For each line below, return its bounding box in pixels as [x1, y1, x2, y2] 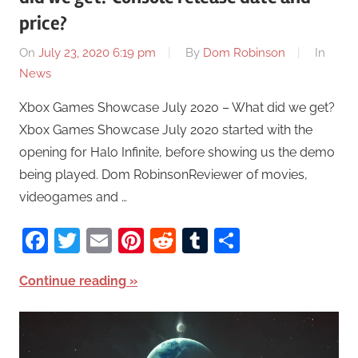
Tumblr [208, 225, 292, 256]
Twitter [80, 225, 161, 256]
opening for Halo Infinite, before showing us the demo [19, 145, 335, 161]
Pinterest [144, 225, 249, 256]
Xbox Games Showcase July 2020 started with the [19, 122, 312, 138]
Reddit [176, 225, 253, 256]
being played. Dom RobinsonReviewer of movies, [19, 167, 308, 183]
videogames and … [19, 189, 127, 205]
